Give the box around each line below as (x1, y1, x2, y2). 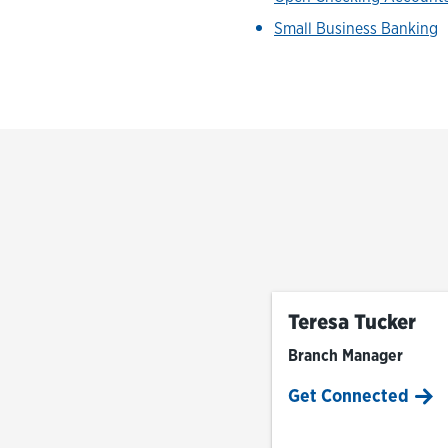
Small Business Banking (274, 19, 438, 38)
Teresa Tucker (288, 310, 417, 334)
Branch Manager (288, 346, 404, 365)
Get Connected (288, 385, 410, 406)
